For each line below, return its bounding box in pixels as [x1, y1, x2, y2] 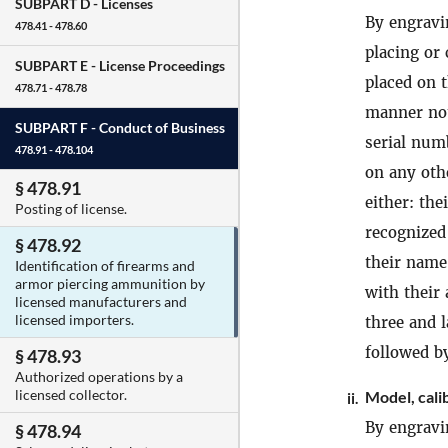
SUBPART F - [15, 119, 99, 137]
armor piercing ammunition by [15, 275, 205, 293]
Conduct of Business [99, 119, 225, 137]
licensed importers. [15, 311, 134, 329]
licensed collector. [15, 386, 127, 404]
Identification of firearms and [15, 257, 195, 275]
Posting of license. [15, 200, 127, 218]
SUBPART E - [15, 57, 99, 75]
